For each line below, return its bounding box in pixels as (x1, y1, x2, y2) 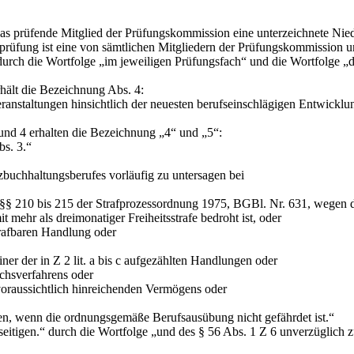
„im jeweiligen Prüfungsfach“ (99, 54, 247, 68)
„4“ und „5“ (159, 125, 219, 139)
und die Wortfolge (247, 54, 343, 68)
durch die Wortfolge (45, 324, 151, 338)
